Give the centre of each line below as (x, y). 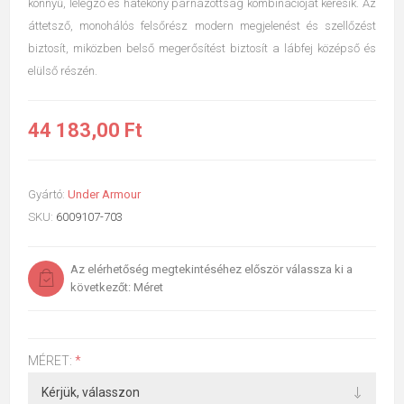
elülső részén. (63, 70)
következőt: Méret (117, 287)
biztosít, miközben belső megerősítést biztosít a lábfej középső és (202, 48)
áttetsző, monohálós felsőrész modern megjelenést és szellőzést (202, 25)
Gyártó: (46, 194)
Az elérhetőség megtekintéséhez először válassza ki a (211, 269)
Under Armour (104, 194)
